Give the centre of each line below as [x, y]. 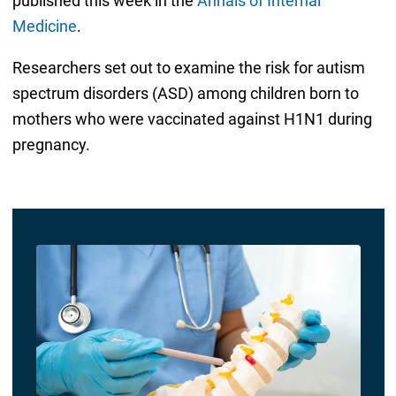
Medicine [44, 26]
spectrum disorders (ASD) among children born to [185, 93]
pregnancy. [51, 144]
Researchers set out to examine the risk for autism [188, 67]
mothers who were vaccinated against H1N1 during [192, 118]
